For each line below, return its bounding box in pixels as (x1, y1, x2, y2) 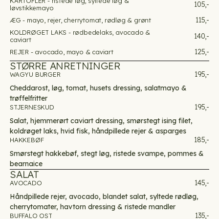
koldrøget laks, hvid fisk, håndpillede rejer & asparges (10, 127, 186, 135)
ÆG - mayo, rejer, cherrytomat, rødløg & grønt (10, 16, 151, 24)
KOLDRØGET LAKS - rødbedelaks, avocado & (10, 28, 151, 36)
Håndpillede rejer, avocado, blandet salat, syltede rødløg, (10, 192, 198, 201)
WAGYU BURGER (10, 70, 61, 78)
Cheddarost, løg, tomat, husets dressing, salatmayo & (10, 84, 187, 92)
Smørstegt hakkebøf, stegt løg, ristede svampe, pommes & (10, 149, 204, 158)
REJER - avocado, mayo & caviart (10, 48, 113, 56)
